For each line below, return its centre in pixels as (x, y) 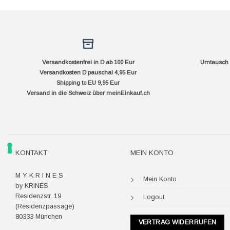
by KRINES (32, 185)
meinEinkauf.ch (128, 93)
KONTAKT (31, 153)
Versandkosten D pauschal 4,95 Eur (88, 72)
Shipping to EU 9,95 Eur (88, 82)
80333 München (39, 216)
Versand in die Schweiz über (66, 93)
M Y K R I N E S (39, 175)
